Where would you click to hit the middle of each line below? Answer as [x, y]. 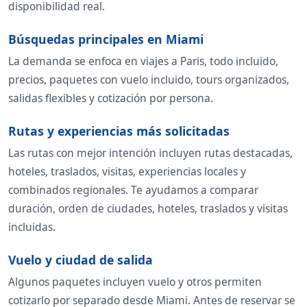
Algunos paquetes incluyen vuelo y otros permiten [135, 282]
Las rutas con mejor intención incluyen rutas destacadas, [150, 153]
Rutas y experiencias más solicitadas [119, 131]
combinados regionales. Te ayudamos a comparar [133, 190]
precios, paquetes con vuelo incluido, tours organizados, [149, 80]
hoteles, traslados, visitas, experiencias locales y [127, 172]
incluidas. [32, 227]
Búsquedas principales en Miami [106, 39]
